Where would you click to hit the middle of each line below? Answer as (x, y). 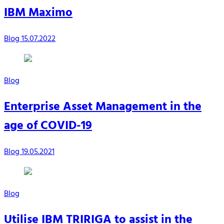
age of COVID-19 (48, 126)
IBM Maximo (38, 13)
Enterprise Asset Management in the (103, 107)
